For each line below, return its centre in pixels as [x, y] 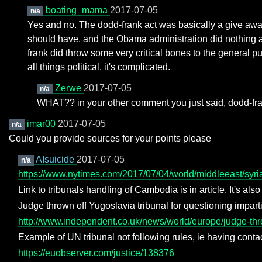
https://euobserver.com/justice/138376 [96, 253]
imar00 [42, 124]
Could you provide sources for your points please [110, 138]
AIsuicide [56, 159]
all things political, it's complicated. [99, 67]
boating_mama [77, 10]
